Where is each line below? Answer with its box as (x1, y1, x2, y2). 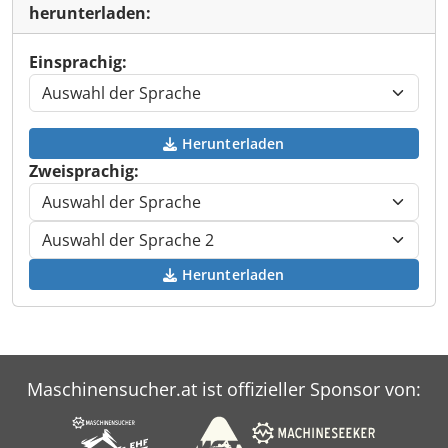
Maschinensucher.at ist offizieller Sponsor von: (27, 377, 421, 401)
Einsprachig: (29, 51, 127, 73)
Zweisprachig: (29, 160, 139, 182)
